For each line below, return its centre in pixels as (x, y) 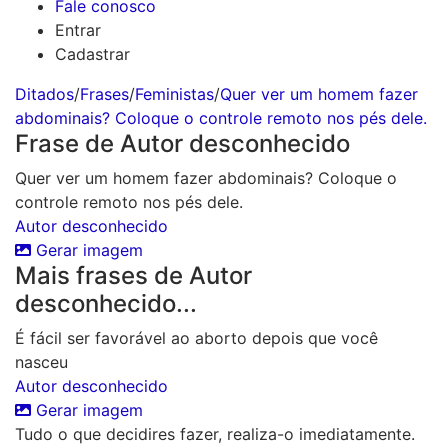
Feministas (174, 94)
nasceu (41, 362)
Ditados (44, 94)
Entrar (78, 30)
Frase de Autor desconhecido (182, 143)
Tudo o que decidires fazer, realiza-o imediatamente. (215, 434)
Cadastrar (92, 54)
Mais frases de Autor (133, 275)
